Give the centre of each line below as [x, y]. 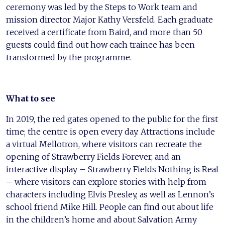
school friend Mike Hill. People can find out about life [110, 207]
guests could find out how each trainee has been [100, 45]
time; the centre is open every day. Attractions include [110, 132]
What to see [31, 99]
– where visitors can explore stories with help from [106, 182]
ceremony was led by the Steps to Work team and [102, 7]
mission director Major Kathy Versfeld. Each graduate [109, 20]
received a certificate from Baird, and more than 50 [104, 32]
